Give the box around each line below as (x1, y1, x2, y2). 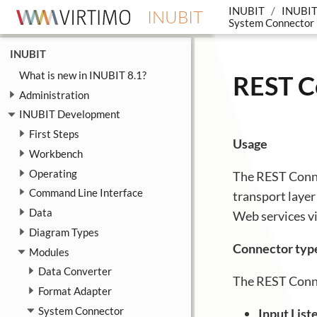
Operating (28, 166, 77, 180)
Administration (19, 88, 89, 101)
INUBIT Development (19, 108, 120, 121)
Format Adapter (38, 284, 112, 297)
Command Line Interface (28, 186, 143, 200)
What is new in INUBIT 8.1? (19, 68, 146, 81)
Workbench (28, 146, 83, 160)
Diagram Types (28, 225, 99, 238)
